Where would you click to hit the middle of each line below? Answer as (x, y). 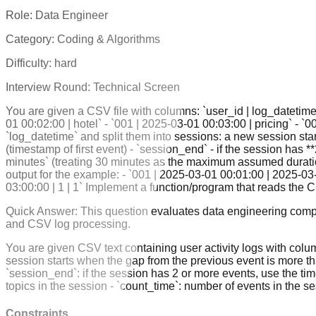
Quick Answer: (43, 211)
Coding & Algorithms (109, 39)
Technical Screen (136, 87)
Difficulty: (30, 63)
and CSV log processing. (68, 224)
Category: (31, 39)
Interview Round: (49, 87)
